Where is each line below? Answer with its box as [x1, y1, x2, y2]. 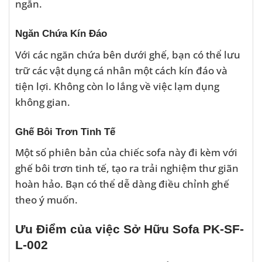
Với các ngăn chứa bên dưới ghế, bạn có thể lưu [15, 47, 240, 61]
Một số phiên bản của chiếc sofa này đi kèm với [15, 145, 237, 160]
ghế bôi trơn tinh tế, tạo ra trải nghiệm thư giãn [15, 161, 239, 175]
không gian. [15, 94, 70, 109]
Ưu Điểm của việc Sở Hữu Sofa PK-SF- [15, 222, 244, 236]
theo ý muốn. [15, 192, 78, 207]
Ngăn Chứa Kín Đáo [15, 27, 107, 40]
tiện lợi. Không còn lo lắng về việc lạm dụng [15, 78, 219, 93]
